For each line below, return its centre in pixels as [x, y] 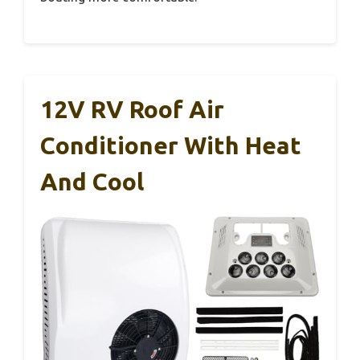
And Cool [92, 182]
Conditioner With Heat [171, 146]
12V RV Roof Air [132, 110]
